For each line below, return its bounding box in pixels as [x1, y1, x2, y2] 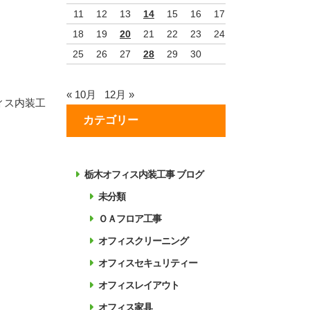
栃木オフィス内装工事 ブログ [84, 169, 203, 181]
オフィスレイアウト [98, 280, 179, 291]
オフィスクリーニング [98, 235, 188, 247]
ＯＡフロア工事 [98, 213, 161, 225]
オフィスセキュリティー [98, 257, 197, 269]
